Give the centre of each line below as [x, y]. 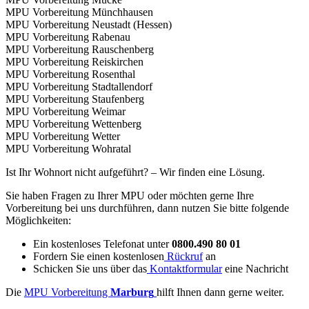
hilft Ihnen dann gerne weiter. [220, 292]
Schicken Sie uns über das [90, 268]
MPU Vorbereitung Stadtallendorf [79, 86]
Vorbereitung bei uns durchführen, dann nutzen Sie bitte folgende [147, 208]
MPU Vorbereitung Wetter [63, 136]
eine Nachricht [255, 268]
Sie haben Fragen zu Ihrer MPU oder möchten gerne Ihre [130, 195]
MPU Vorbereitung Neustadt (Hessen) [89, 24]
